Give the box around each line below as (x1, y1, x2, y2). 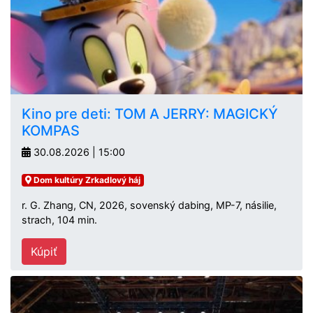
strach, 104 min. (22, 214, 97, 226)
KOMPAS (22, 122, 80, 139)
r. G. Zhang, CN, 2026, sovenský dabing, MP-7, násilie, (22, 199, 277, 211)
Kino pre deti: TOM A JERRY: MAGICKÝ (22, 105, 278, 122)
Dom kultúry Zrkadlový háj (31, 175, 140, 185)
